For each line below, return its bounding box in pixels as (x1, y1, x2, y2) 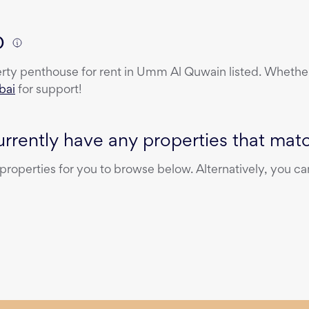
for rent (81, 68, 121, 79)
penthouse (20, 68, 79, 79)
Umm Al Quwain (137, 68, 226, 79)
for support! (15, 85, 82, 97)
